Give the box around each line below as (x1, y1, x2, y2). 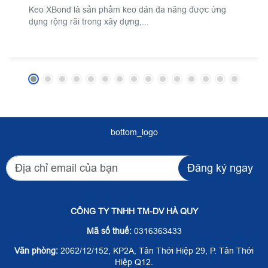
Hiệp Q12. (115, 257, 153, 267)
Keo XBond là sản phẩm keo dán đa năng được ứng (29, 4, 227, 14)
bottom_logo (110, 127, 158, 137)
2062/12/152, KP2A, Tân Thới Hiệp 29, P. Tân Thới (58, 245, 254, 255)
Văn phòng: (14, 245, 58, 255)
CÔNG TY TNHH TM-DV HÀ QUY (70, 206, 198, 216)
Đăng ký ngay (187, 162, 253, 174)
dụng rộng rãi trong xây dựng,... (29, 16, 150, 26)
